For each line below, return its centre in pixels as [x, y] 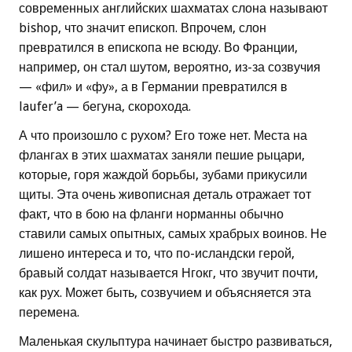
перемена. [49, 313]
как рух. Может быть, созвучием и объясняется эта [165, 293]
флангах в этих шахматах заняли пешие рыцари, [162, 156]
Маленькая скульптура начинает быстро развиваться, [176, 342]
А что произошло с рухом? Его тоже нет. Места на [163, 136]
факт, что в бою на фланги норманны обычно [151, 214]
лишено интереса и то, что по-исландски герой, [157, 254]
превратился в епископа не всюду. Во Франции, [158, 48]
